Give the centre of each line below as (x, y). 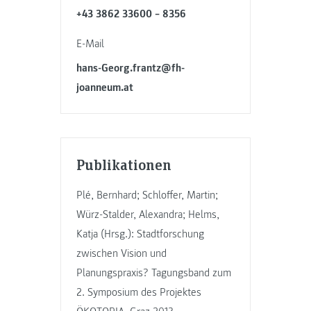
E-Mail (91, 43)
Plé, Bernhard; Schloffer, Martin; (148, 195)
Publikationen (124, 164)
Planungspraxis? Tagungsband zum (154, 272)
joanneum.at (105, 88)
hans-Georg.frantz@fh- (131, 68)
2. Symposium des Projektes (139, 292)
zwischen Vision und (122, 253)
